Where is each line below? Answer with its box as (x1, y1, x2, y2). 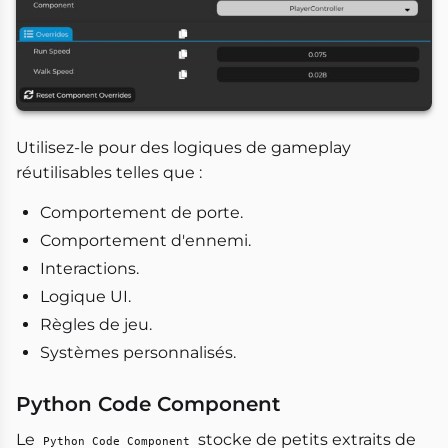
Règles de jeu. (40, 314, 152, 334)
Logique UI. (40, 286, 131, 306)
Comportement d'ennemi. (40, 230, 251, 250)
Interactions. (40, 258, 139, 278)
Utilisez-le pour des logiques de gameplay (16, 137, 351, 157)
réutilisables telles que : (16, 162, 202, 182)
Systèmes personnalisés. (40, 342, 236, 362)
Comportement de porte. (40, 202, 243, 222)
